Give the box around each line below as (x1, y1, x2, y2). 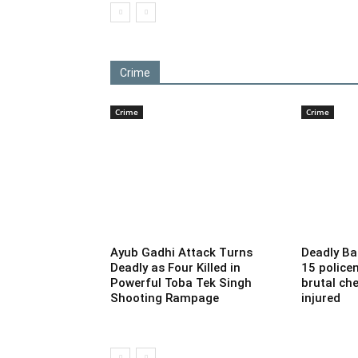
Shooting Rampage (110, 290, 219, 305)
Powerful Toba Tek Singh (110, 275, 252, 290)
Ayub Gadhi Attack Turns (110, 245, 253, 260)
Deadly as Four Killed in (110, 260, 241, 275)
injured (300, 290, 340, 305)
